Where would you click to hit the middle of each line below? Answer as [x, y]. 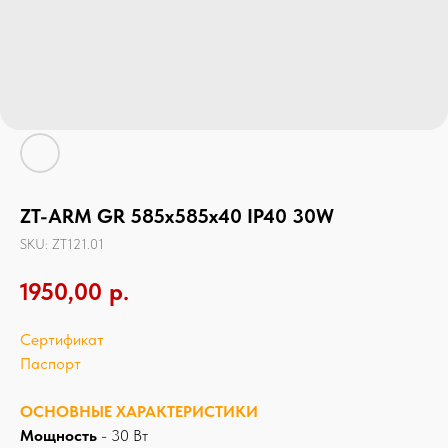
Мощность [58, 435]
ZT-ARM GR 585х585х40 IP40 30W [177, 216]
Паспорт [50, 363]
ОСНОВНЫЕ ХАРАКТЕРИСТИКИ [139, 411]
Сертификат [62, 339]
